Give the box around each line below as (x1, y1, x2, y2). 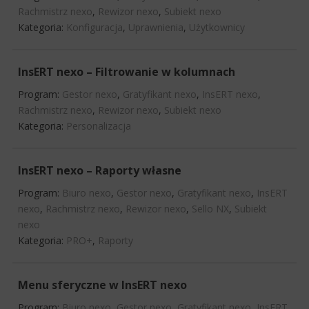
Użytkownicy (189, 20, 245, 34)
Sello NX (192, 201, 229, 215)
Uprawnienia (128, 20, 183, 34)
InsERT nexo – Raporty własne (18, 162, 181, 178)
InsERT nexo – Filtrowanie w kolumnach (18, 63, 235, 79)
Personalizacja (66, 119, 131, 132)
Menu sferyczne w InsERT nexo (18, 277, 187, 292)
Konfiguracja (66, 20, 123, 34)
